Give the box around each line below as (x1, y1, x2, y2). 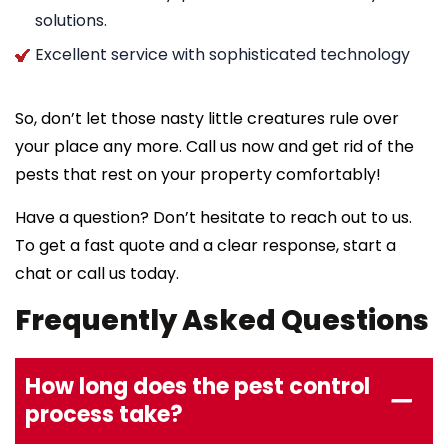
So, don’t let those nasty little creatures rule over (15, 106, 399, 130)
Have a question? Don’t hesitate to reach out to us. (15, 205, 412, 229)
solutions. (35, 8, 107, 32)
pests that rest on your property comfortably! (15, 162, 381, 186)
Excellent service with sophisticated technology (35, 42, 410, 66)
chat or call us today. (15, 261, 179, 285)
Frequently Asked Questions (15, 300, 429, 340)
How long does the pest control (25, 370, 370, 402)
